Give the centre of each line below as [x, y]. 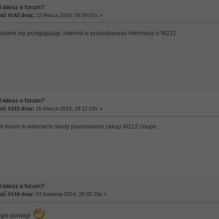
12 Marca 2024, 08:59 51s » [68, 15]
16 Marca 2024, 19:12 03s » [68, 109]
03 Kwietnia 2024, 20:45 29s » [70, 194]
